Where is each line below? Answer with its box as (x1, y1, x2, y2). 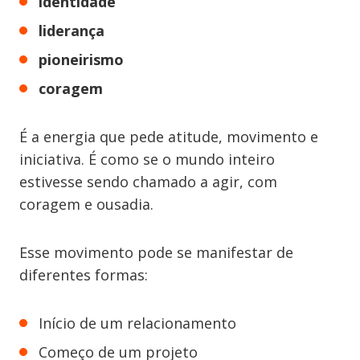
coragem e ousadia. (19, 194, 153, 214)
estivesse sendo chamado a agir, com (19, 172, 277, 191)
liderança (39, 21, 104, 40)
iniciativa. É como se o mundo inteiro (19, 149, 275, 169)
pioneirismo (39, 50, 124, 69)
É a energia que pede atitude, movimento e (19, 127, 318, 146)
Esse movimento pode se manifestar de (19, 243, 293, 262)
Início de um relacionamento (39, 313, 236, 333)
